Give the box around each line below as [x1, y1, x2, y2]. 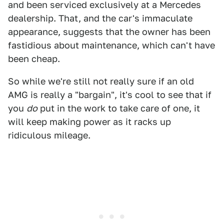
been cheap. [8, 53, 60, 64]
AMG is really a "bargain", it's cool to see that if [8, 89, 211, 100]
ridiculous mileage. [8, 130, 90, 140]
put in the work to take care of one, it [37, 103, 200, 113]
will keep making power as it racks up [8, 116, 171, 127]
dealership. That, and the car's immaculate [8, 13, 192, 23]
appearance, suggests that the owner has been [8, 26, 210, 37]
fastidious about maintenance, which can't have [8, 40, 215, 50]
